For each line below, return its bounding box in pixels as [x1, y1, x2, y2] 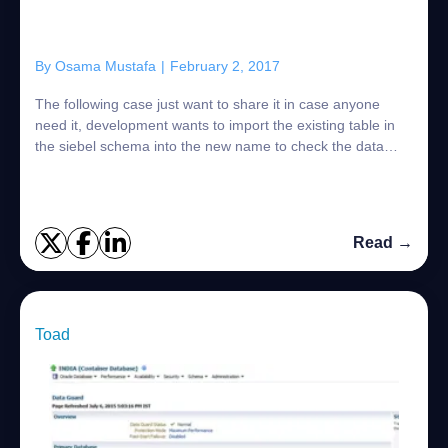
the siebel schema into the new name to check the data [35, 138, 384, 154]
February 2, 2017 [170, 58, 280, 74]
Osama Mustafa [55, 58, 156, 74]
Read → [353, 234, 413, 251]
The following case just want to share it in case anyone [35, 96, 380, 112]
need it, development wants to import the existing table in [35, 117, 395, 133]
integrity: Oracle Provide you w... [35, 159, 239, 175]
